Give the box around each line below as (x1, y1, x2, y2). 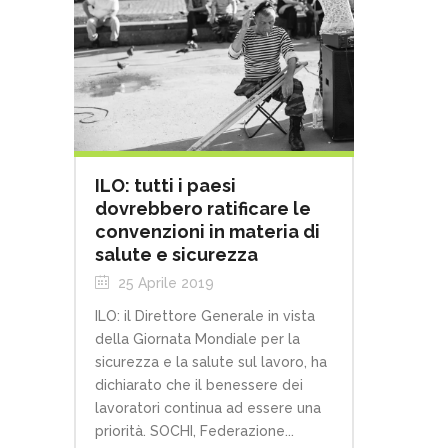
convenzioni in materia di (95, 221, 320, 243)
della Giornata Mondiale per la (95, 331, 300, 348)
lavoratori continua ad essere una (95, 400, 321, 417)
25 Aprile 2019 (114, 275, 214, 292)
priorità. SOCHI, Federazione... (95, 423, 294, 440)
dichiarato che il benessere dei (95, 377, 303, 394)
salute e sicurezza (95, 244, 258, 266)
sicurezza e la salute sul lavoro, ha (95, 354, 327, 371)
